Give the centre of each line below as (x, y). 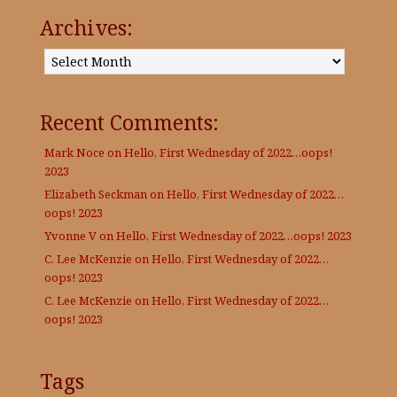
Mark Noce (74, 152)
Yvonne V (70, 235)
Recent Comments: (129, 122)
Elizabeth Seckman (96, 194)
